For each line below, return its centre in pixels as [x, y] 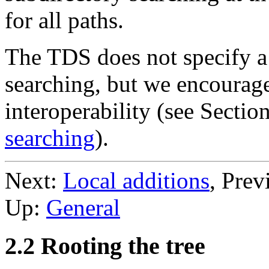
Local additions [136, 180]
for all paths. [64, 20]
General [83, 207]
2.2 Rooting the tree [105, 246]
